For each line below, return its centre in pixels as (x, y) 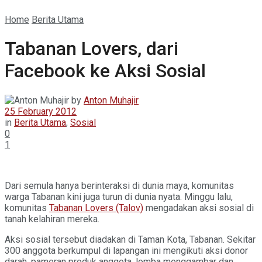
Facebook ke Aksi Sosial (105, 71)
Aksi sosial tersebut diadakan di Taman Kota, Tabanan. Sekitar (130, 239)
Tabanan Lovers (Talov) (96, 208)
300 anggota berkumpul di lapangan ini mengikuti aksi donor (126, 250)
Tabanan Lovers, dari (92, 49)
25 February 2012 (41, 111)
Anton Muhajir (111, 100)
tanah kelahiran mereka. (52, 219)
